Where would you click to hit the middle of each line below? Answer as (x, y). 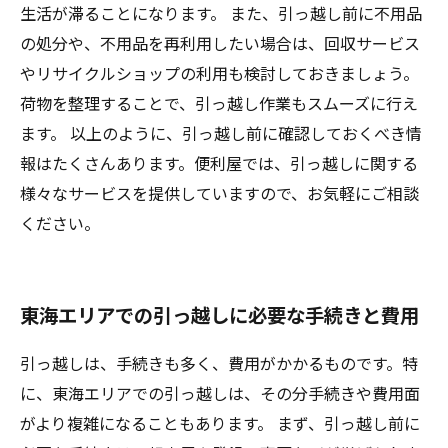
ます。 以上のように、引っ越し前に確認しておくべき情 (221, 132)
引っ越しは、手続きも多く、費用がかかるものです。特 (219, 362)
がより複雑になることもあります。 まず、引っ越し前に (220, 422)
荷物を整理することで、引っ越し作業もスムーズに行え (219, 102)
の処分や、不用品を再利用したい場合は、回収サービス (220, 42)
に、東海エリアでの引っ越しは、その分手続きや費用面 (220, 392)
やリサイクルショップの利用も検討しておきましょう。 (219, 72)
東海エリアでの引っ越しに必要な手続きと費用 (219, 314)
